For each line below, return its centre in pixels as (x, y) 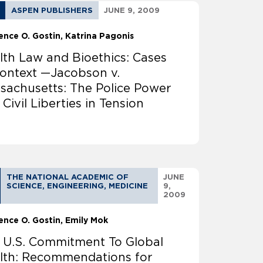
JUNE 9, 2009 (132, 11)
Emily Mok (87, 220)
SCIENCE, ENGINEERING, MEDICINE (77, 186)
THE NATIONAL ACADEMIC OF (68, 177)
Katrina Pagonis (100, 36)
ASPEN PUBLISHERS (52, 11)
